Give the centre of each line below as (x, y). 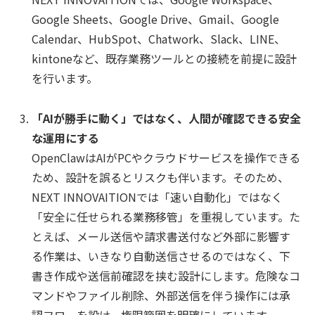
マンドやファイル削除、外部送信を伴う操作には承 (161, 295)
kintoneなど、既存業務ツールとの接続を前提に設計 (165, 58)
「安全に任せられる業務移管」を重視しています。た (166, 216)
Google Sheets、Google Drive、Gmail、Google (156, 19)
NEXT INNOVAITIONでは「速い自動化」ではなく (157, 197)
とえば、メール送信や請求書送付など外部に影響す (161, 236)
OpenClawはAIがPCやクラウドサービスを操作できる (166, 157)
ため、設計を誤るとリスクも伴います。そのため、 (161, 177)
